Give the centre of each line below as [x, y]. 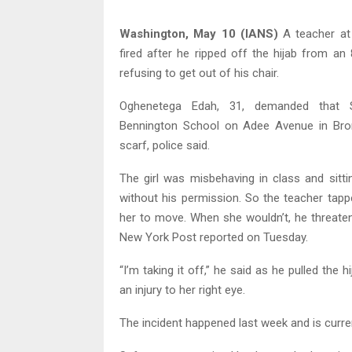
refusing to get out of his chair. [199, 73]
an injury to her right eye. [182, 290]
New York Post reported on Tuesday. [214, 238]
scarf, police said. [165, 146]
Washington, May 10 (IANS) [199, 34]
